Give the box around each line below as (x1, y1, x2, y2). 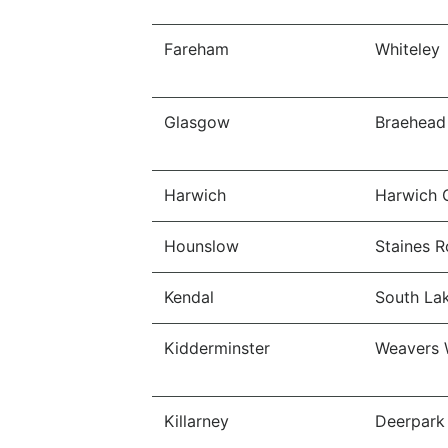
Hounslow (164, 236, 239, 256)
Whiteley (375, 39, 440, 59)
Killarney (164, 411, 229, 431)
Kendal (164, 287, 214, 307)
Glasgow (164, 112, 230, 132)
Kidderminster (164, 338, 270, 358)
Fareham (164, 39, 229, 59)
